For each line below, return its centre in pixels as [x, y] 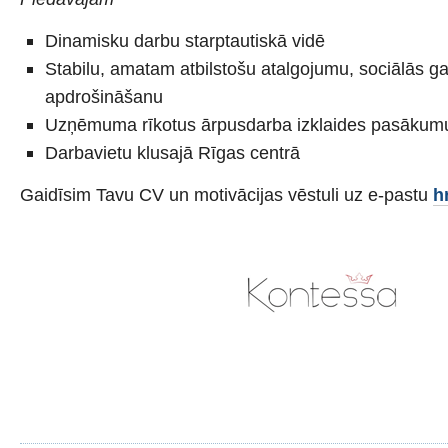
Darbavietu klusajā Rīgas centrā [172, 152]
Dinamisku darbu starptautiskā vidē [185, 40]
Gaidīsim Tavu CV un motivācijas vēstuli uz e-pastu [226, 194]
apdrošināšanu [104, 96]
